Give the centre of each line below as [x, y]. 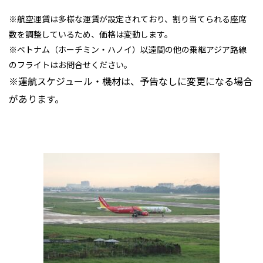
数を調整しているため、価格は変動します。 [91, 34]
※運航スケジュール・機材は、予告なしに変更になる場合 [131, 81]
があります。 [36, 98]
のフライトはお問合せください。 [70, 64]
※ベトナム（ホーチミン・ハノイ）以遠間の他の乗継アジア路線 [128, 49]
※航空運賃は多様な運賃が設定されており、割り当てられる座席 [128, 18]
